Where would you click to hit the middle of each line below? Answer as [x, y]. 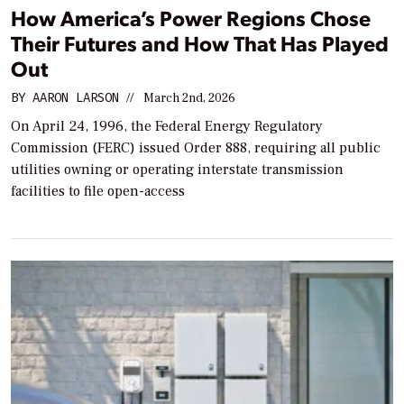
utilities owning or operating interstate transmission [177, 169]
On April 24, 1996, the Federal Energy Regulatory [167, 126]
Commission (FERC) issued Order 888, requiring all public [196, 147]
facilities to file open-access [98, 191]
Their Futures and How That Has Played [200, 42]
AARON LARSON [76, 97]
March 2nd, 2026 [189, 98]
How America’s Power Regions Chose [191, 17]
